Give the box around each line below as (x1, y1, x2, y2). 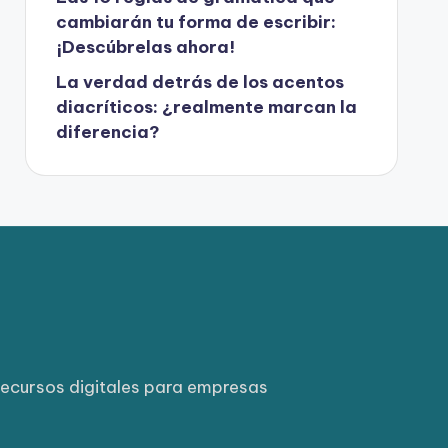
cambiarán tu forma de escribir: (55, 11, 336, 33)
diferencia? (55, 121, 160, 143)
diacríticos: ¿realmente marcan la (55, 96, 357, 118)
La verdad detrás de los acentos (55, 71, 344, 93)
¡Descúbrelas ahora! (55, 36, 235, 58)
